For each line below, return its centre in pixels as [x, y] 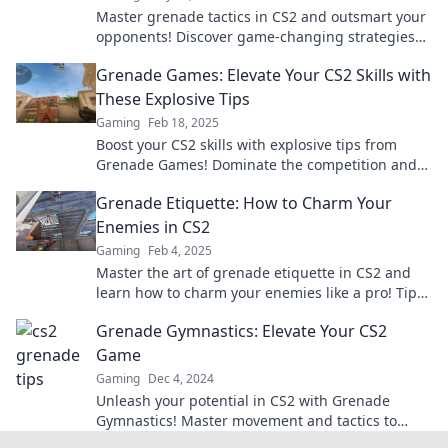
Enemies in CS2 [153, 227]
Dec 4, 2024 [181, 378]
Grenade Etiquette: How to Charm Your [244, 203]
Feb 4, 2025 [180, 250]
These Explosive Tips [173, 99]
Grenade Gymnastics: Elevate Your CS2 [241, 331]
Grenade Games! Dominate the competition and [256, 164]
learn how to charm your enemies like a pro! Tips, [262, 292]
